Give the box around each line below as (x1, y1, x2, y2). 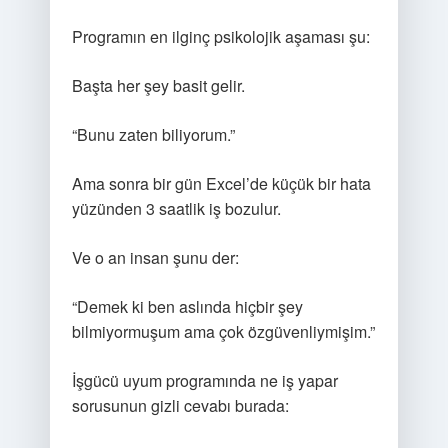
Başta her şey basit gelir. (71, 74, 245, 97)
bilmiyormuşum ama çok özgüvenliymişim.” (71, 320, 375, 343)
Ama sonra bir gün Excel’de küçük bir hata (71, 172, 371, 195)
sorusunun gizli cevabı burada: (71, 394, 289, 417)
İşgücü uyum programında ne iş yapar (71, 369, 338, 392)
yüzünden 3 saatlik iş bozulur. (71, 197, 281, 220)
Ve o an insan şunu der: (71, 246, 239, 269)
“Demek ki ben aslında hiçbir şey (71, 295, 303, 318)
